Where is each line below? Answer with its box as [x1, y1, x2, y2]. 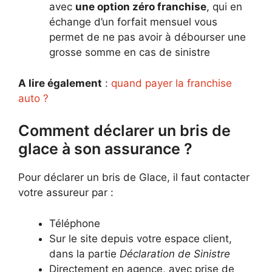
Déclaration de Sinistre [120, 247, 230, 260]
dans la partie [49, 247, 120, 260]
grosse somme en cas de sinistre [49, 46, 210, 58]
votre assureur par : [18, 186, 114, 199]
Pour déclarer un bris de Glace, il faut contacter [18, 171, 250, 183]
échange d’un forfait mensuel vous [49, 16, 217, 28]
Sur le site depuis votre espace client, [49, 232, 232, 245]
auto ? [18, 92, 49, 104]
